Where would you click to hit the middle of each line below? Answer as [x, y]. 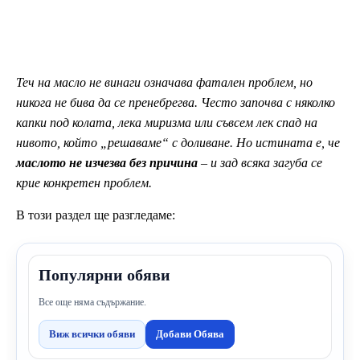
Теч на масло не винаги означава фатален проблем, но [164, 82]
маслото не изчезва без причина [107, 162]
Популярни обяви [104, 274]
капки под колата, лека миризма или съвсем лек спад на [167, 122]
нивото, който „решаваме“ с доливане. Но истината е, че [178, 142]
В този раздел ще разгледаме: [96, 215]
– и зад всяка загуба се [260, 162]
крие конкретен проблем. [84, 182]
